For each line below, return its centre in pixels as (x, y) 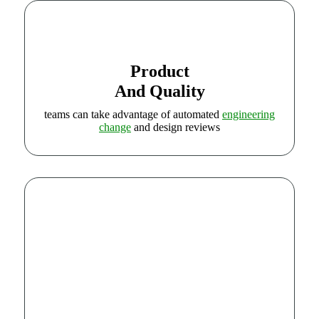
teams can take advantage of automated (133, 115)
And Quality (159, 91)
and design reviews (176, 127)
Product (159, 72)
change (115, 127)
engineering (249, 115)
